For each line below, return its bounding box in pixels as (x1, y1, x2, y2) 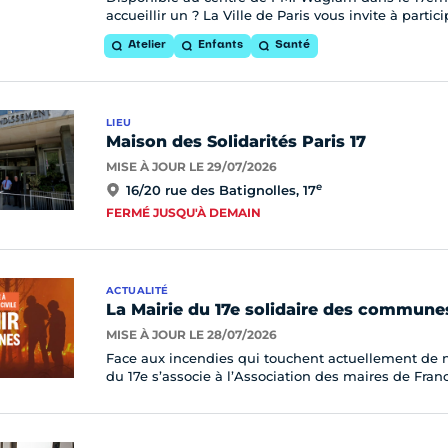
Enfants (198, 40, 243, 51)
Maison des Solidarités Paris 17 (106, 132, 366, 151)
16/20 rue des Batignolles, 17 (126, 182, 316, 198)
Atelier (128, 40, 166, 51)
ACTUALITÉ (106, 284, 169, 297)
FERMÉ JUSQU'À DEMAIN (106, 205, 261, 220)
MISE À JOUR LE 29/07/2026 (106, 159, 277, 174)
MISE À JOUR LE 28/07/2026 (106, 327, 277, 342)
